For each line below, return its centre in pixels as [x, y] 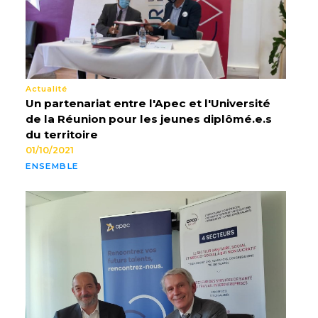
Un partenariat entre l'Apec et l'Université [148, 104]
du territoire [62, 135]
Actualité [47, 89]
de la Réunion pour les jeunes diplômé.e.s [149, 119]
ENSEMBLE [52, 166]
